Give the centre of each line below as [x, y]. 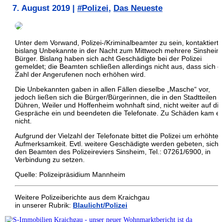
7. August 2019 [41, 8]
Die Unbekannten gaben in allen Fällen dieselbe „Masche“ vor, [112, 89]
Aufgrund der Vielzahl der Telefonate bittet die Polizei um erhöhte [117, 136]
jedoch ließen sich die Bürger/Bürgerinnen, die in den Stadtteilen [116, 97]
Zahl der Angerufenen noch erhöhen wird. [80, 75]
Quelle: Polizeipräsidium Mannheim [70, 175]
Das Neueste [138, 8]
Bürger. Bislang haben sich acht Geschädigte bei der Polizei [108, 59]
